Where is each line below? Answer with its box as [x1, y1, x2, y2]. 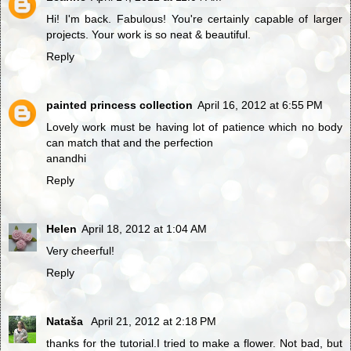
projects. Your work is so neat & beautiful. [46, 28, 251, 42]
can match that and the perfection [46, 136, 213, 150]
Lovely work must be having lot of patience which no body [46, 121, 342, 134]
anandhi [46, 152, 86, 165]
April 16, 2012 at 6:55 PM [197, 99, 323, 112]
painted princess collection [46, 99, 193, 112]
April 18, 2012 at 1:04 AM [81, 223, 207, 236]
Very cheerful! [46, 244, 114, 258]
